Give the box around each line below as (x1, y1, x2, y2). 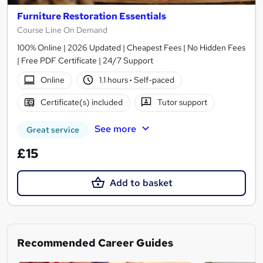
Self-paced (132, 75, 175, 86)
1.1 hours (99, 75, 130, 86)
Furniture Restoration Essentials (17, 9, 166, 22)
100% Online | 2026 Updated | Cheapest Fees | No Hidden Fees (17, 42, 245, 53)
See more (94, 122, 136, 135)
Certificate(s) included (40, 97, 123, 108)
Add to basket (109, 176, 173, 189)
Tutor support (157, 97, 208, 108)
